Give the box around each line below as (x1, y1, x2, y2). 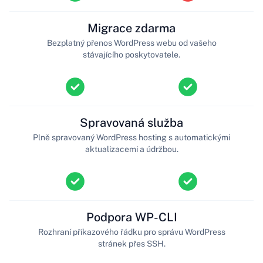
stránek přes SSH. (97, 238, 166, 248)
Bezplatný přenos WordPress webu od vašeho (46, 38, 217, 48)
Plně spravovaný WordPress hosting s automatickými (33, 132, 230, 142)
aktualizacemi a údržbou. (85, 144, 178, 154)
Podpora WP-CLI (86, 210, 177, 224)
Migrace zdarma (87, 21, 176, 35)
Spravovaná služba (80, 115, 183, 130)
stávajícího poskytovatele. (83, 49, 180, 59)
